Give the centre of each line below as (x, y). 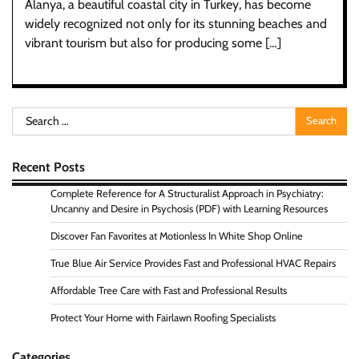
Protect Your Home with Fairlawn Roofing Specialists (163, 317)
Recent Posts (48, 166)
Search (30, 115)
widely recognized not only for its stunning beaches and (176, 23)
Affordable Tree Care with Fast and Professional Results (169, 290)
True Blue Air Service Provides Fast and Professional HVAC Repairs (193, 263)
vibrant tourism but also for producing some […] (153, 42)
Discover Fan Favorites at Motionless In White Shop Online (177, 236)
